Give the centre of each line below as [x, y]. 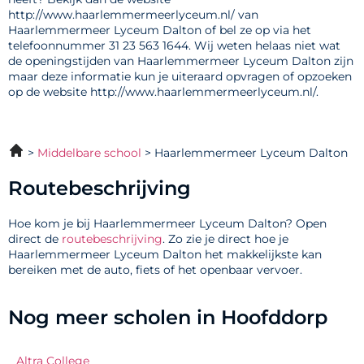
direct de [35, 239]
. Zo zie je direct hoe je [225, 239]
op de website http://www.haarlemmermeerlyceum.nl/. [163, 92]
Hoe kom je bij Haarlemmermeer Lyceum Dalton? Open [167, 224]
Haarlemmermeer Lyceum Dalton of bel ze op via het [160, 30]
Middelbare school [89, 153]
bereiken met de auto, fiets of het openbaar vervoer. [155, 270]
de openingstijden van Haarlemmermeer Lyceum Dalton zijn [181, 61]
